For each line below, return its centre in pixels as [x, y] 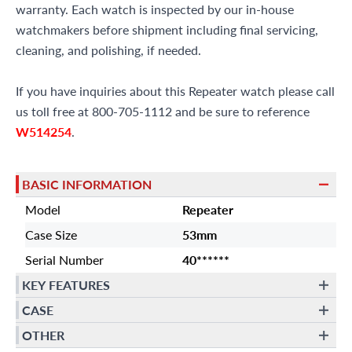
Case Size [51, 235]
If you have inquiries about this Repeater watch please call [175, 91]
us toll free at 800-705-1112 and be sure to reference [163, 111]
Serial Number [64, 260]
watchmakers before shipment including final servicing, [167, 29]
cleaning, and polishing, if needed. [108, 50]
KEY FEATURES [66, 284]
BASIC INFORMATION [87, 184]
